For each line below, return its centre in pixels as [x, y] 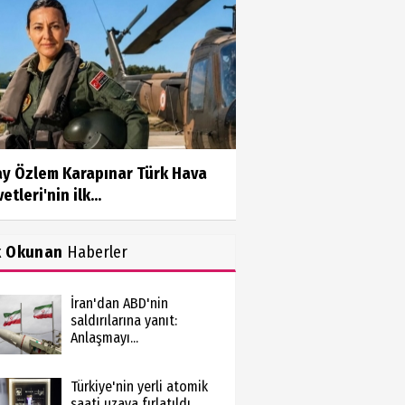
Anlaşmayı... [104, 338]
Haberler [95, 252]
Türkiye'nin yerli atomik [139, 386]
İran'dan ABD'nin [119, 303]
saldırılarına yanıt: [123, 320]
